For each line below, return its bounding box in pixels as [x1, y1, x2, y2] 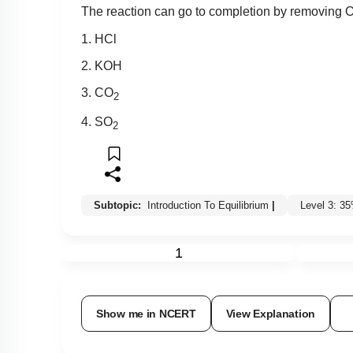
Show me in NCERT [96, 307, 196, 320]
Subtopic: [94, 199, 144, 211]
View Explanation [225, 307, 316, 320]
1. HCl [81, 32, 117, 46]
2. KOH [81, 58, 122, 72]
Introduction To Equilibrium [147, 199, 269, 211]
